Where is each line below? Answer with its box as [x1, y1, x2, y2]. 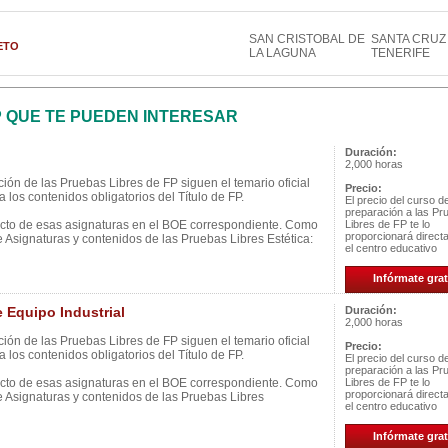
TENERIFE [371, 46, 430, 60]
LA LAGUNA [249, 46, 316, 60]
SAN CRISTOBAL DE [249, 32, 365, 46]
